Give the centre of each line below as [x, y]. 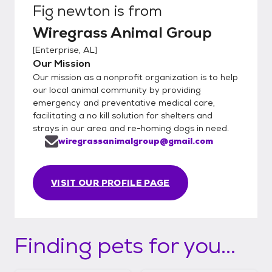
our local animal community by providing [117, 90]
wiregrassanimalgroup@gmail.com [136, 141]
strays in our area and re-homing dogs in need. [131, 128]
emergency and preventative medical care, [124, 102]
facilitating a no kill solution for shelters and [123, 115]
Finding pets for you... [125, 245]
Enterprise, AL [65, 49]
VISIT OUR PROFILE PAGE [110, 182]
